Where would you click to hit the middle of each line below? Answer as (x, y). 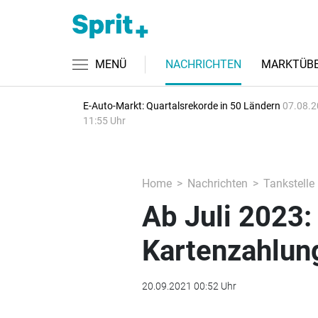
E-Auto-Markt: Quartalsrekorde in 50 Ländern (183, 106)
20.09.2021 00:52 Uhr (189, 286)
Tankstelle (289, 183)
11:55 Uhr (104, 121)
